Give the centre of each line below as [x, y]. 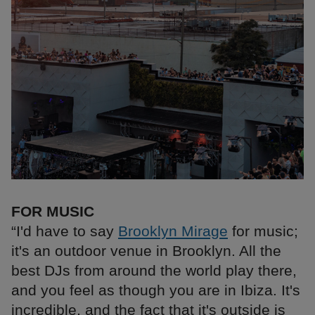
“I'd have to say [65, 231]
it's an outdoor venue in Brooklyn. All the [146, 251]
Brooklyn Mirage [173, 231]
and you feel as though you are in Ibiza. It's [156, 290]
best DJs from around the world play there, [154, 271]
